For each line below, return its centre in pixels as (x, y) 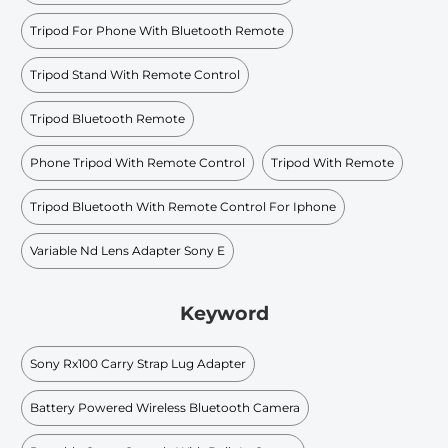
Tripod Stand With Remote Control (135, 74)
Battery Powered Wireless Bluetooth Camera (165, 407)
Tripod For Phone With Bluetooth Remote (157, 30)
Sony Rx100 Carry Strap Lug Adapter (138, 363)
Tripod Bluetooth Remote (107, 118)
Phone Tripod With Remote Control (137, 162)
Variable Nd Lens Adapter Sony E (127, 250)
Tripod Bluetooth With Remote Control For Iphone (183, 206)
